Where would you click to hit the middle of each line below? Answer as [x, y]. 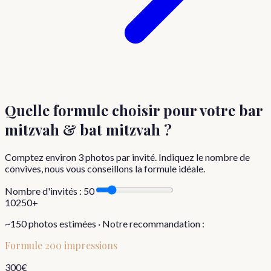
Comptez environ [41, 157]
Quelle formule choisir [82, 110]
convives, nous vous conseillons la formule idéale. [105, 169]
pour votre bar [211, 110]
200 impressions [81, 246]
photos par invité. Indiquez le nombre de [167, 157]
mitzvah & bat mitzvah [83, 130]
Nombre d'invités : [44, 191]
